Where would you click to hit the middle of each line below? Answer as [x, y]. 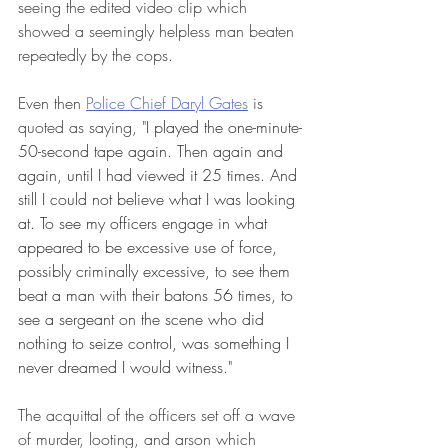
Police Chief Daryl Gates [167, 103]
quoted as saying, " [82, 127]
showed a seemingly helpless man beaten [158, 31]
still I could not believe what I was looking [159, 199]
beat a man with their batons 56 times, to [158, 295]
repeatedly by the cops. [98, 55]
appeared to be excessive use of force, [150, 247]
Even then [52, 103]
